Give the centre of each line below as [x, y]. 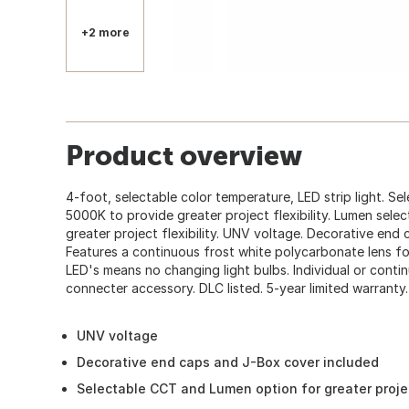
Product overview [184, 155]
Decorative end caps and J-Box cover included [228, 362]
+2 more [105, 32]
